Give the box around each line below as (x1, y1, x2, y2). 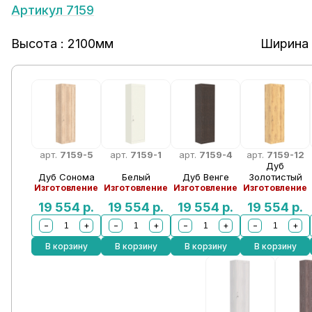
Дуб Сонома (38, 171, 95, 182)
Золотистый (248, 171, 302, 182)
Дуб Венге (182, 171, 229, 182)
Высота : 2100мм (10, 36, 114, 51)
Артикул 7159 (10, 3, 94, 17)
